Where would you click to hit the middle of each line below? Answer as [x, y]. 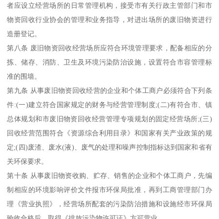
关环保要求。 [28, 161]
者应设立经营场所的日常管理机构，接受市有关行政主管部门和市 [109, 5]
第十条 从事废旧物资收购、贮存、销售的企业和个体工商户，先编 [109, 175]
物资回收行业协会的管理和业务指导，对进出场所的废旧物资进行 [109, 19]
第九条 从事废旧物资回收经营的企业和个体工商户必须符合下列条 [109, 90]
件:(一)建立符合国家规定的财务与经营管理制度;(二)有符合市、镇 [109, 104]
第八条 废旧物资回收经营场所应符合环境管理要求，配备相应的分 [109, 48]
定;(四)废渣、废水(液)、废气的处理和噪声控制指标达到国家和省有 [109, 147]
